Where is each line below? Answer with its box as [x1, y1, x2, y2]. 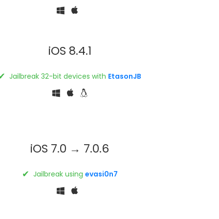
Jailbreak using [31, 169, 85, 179]
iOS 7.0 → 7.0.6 [30, 140, 109, 156]
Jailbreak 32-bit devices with [7, 71, 109, 81]
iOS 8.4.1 [48, 43, 91, 59]
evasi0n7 [85, 169, 118, 179]
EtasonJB [108, 71, 142, 81]
